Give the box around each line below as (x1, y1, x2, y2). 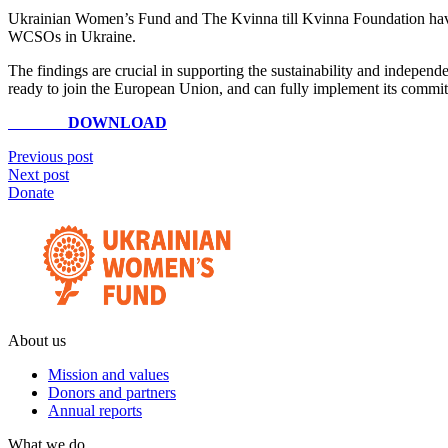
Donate (8, 183, 54, 201)
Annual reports (48, 401, 142, 419)
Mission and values (48, 365, 169, 383)
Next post (8, 165, 69, 183)
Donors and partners (48, 383, 176, 401)
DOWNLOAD (8, 113, 167, 131)
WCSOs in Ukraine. (8, 27, 136, 45)
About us (8, 331, 66, 349)
